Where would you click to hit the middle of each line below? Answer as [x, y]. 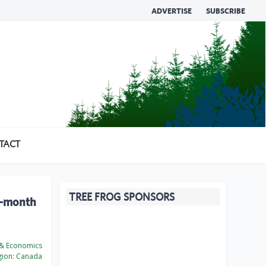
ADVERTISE [172, 11]
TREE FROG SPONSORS [122, 197]
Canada [28, 256]
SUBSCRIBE [226, 11]
